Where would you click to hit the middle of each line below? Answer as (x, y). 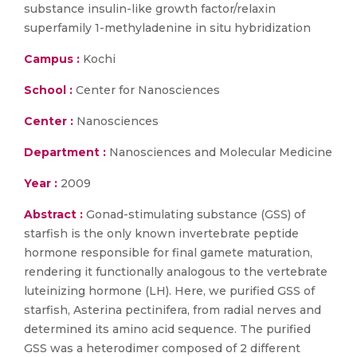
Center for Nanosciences (146, 90)
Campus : (52, 59)
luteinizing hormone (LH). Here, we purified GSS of (169, 291)
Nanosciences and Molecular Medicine (219, 152)
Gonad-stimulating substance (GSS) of (196, 214)
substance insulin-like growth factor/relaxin (150, 9)
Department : (65, 152)
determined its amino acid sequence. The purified (167, 329)
